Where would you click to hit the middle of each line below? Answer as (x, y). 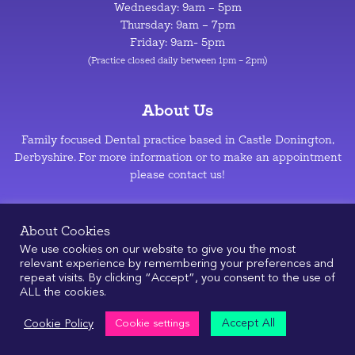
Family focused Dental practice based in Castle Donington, (177, 140)
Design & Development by (148, 298)
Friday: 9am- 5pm (177, 43)
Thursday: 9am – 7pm (177, 25)
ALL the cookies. (63, 292)
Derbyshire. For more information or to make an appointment (177, 158)
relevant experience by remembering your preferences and (177, 263)
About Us (177, 110)
